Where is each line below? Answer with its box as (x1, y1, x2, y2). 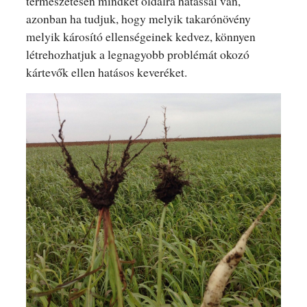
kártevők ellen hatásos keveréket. (25, 64, 187, 81)
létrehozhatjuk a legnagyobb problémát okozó (25, 46, 249, 63)
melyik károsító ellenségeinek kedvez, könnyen (25, 28, 256, 45)
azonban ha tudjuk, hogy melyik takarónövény (25, 10, 251, 27)
